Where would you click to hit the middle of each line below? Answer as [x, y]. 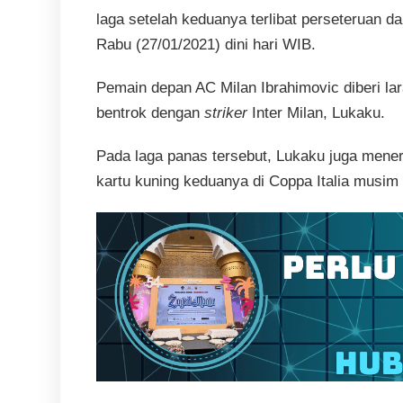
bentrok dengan [151, 113]
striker [226, 113]
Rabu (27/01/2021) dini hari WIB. [206, 45]
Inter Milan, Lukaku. [317, 113]
